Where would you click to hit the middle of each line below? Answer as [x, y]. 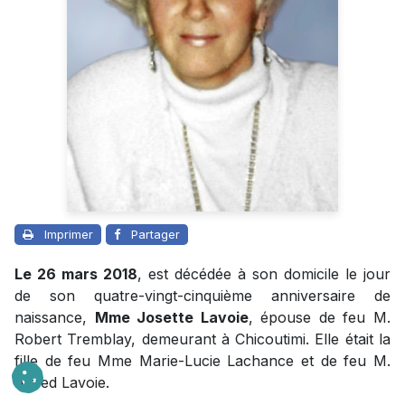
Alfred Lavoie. [62, 383]
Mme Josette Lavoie [171, 318]
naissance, [55, 318]
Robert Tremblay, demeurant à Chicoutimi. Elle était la [202, 339]
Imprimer [69, 235]
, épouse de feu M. [320, 318]
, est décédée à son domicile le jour [264, 274]
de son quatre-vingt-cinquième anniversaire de [202, 296]
